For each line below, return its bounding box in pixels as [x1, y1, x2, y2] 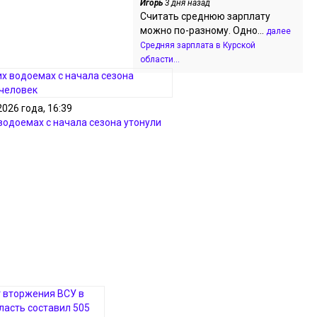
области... [140, 54, 180, 64]
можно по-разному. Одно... [140, 25, 266, 36]
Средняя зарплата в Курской [140, 40, 255, 50]
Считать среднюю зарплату [140, 11, 270, 22]
